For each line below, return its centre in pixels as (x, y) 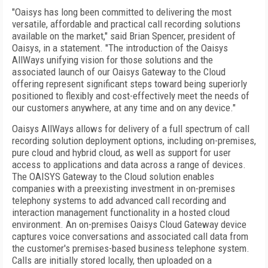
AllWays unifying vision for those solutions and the (112, 60)
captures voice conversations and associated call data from (130, 236)
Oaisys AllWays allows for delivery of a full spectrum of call (131, 129)
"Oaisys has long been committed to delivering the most (122, 12)
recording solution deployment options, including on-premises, (134, 141)
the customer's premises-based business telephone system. (131, 248)
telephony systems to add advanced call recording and (119, 200)
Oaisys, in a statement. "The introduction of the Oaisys (120, 48)
